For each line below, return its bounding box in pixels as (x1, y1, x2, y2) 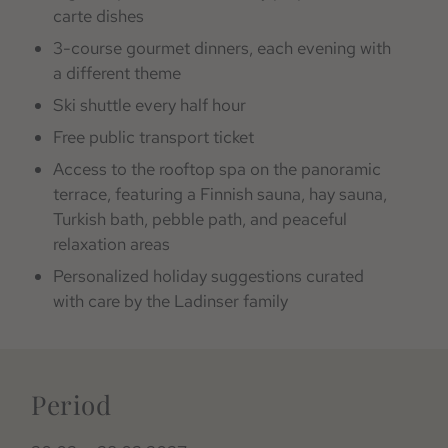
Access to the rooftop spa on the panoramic (53, 158, 382, 181)
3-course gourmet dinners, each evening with (53, 37, 392, 60)
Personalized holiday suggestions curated (53, 265, 365, 288)
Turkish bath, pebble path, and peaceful (53, 208, 348, 231)
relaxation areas (53, 233, 171, 256)
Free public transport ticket (53, 126, 255, 149)
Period (31, 387, 112, 423)
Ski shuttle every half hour (53, 94, 247, 117)
